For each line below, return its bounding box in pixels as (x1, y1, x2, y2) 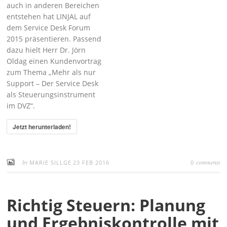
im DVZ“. (7, 101, 35, 110)
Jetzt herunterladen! (13, 122, 71, 131)
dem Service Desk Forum (7, 23, 91, 32)
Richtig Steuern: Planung (7, 194, 206, 216)
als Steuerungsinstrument (7, 90, 96, 99)
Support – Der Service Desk (7, 79, 99, 88)
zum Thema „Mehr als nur (7, 67, 96, 77)
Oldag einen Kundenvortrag (7, 56, 102, 66)
